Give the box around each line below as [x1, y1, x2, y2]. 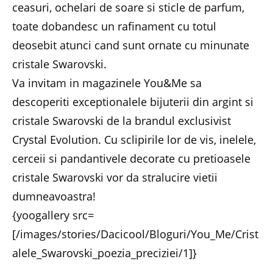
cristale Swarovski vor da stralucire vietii [12, 169, 218, 185]
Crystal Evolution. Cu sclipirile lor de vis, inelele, [12, 132, 256, 147]
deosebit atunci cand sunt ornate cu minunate [12, 37, 249, 52]
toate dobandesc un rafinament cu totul [12, 18, 216, 34]
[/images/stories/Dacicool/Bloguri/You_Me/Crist [12, 226, 258, 241]
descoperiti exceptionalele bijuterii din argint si [12, 94, 253, 109]
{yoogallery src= [12, 207, 94, 222]
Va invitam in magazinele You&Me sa [12, 75, 202, 90]
